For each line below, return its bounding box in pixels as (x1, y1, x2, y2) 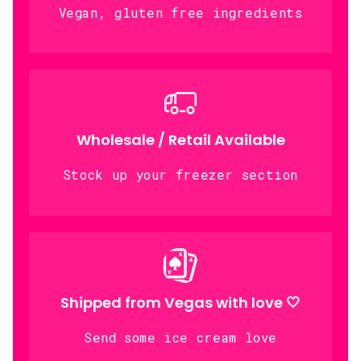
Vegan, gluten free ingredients (58, 3, 303, 21)
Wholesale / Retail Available (76, 130, 285, 151)
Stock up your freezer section (62, 166, 299, 184)
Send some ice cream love (83, 328, 278, 346)
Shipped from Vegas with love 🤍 (60, 292, 301, 313)
